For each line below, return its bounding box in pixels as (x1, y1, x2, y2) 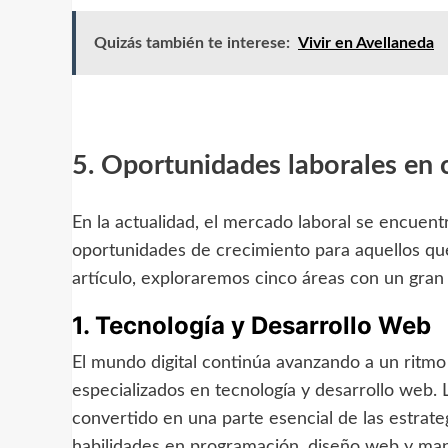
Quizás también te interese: (94, 35, 290, 52)
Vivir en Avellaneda (298, 35, 434, 52)
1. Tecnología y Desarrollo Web (72, 310, 431, 340)
